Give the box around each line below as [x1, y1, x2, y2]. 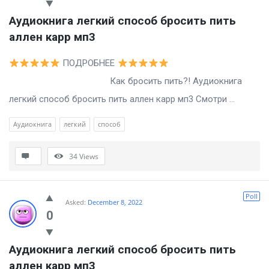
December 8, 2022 [88, 198, 142, 207]
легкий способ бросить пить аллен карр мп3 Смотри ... [9, 94, 235, 105]
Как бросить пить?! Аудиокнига [9, 76, 242, 87]
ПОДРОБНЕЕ [60, 58, 118, 69]
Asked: [65, 198, 86, 207]
